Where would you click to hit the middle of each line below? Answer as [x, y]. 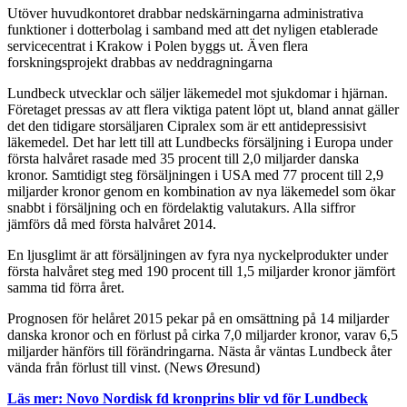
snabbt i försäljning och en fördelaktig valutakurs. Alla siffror [181, 207]
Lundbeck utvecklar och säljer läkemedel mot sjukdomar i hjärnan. [198, 93]
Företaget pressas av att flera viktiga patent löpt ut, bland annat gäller [203, 109]
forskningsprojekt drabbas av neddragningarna [140, 62]
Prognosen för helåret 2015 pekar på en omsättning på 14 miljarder [198, 318]
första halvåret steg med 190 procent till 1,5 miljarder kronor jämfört [201, 271]
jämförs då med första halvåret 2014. [112, 223]
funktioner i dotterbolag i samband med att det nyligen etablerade [193, 29]
